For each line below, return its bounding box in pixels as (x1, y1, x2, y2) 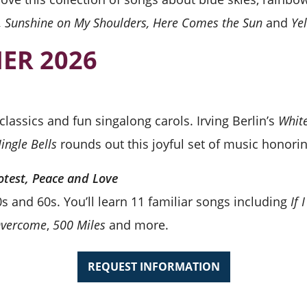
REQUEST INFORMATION (87, 259, 220, 275)
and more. (105, 216, 169, 233)
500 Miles (52, 216, 106, 233)
